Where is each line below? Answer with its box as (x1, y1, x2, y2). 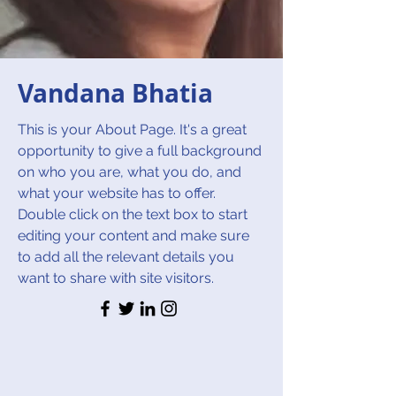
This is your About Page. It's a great (18, 121, 247, 138)
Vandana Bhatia (18, 76, 213, 110)
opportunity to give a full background (18, 142, 262, 159)
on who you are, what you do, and (18, 164, 241, 180)
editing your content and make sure (18, 227, 249, 244)
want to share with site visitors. (18, 270, 214, 286)
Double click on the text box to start (18, 206, 247, 223)
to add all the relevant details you (18, 248, 234, 265)
